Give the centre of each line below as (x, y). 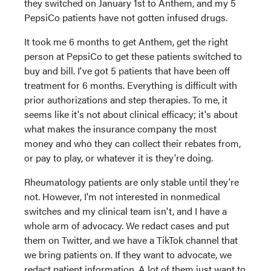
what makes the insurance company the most (120, 129)
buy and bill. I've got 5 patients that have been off (127, 70)
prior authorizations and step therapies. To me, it (126, 100)
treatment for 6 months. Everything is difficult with (131, 85)
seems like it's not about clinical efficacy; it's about (131, 114)
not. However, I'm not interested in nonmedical (122, 196)
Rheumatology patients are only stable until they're (132, 182)
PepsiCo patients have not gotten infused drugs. (126, 17)
